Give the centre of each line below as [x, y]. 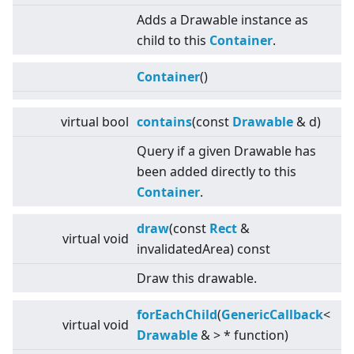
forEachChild [177, 315]
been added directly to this [217, 172]
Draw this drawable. [197, 279]
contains [164, 122]
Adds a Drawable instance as [222, 20]
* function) [254, 335]
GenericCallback [272, 315]
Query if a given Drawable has [226, 151]
